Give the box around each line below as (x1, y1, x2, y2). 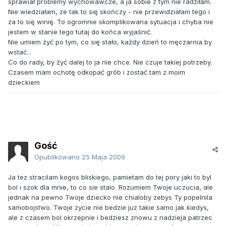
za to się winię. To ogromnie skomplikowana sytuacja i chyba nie (8, 18, 213, 26)
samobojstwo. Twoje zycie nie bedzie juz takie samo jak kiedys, (8, 203, 209, 212)
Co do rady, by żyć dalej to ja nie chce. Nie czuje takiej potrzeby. (8, 58, 212, 67)
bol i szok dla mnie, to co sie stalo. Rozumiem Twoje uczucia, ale (8, 183, 213, 192)
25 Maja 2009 (82, 153, 125, 161)
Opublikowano (34, 153, 82, 161)
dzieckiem (8, 78, 40, 87)
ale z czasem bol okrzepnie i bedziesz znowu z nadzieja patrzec (8, 213, 212, 222)
